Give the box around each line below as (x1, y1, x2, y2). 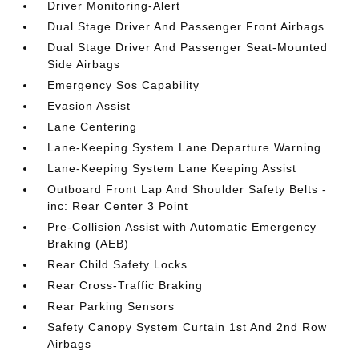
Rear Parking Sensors (47, 300, 175, 313)
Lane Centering (47, 120, 138, 133)
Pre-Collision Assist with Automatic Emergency (47, 220, 317, 233)
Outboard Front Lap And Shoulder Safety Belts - (47, 183, 328, 196)
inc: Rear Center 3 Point (47, 200, 189, 212)
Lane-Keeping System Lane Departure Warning (47, 141, 322, 154)
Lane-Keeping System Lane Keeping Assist (47, 162, 297, 175)
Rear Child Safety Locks (47, 258, 188, 271)
